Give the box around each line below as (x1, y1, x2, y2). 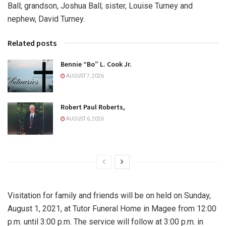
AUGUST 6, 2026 (65, 116, 104, 122)
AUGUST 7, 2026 (65, 73, 104, 79)
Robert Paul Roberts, (61, 102, 125, 111)
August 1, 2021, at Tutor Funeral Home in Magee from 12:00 (8, 203, 216, 213)
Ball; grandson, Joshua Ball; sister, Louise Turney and (8, 1, 193, 11)
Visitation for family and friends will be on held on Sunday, (8, 190, 211, 200)
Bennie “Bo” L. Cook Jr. (61, 60, 132, 69)
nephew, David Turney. (8, 14, 85, 24)
